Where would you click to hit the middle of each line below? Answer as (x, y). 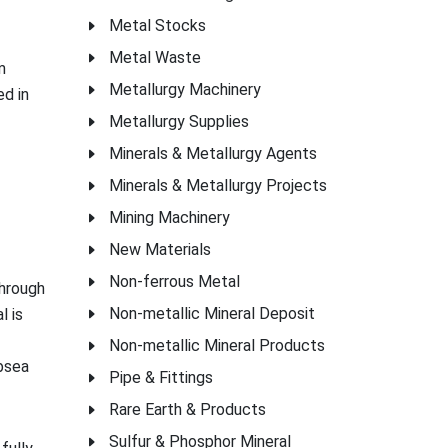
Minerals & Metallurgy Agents (213, 153)
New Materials (160, 249)
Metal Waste (155, 57)
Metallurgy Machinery (185, 89)
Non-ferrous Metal (174, 281)
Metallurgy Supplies (179, 121)
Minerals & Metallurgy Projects (218, 185)
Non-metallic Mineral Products (217, 345)
